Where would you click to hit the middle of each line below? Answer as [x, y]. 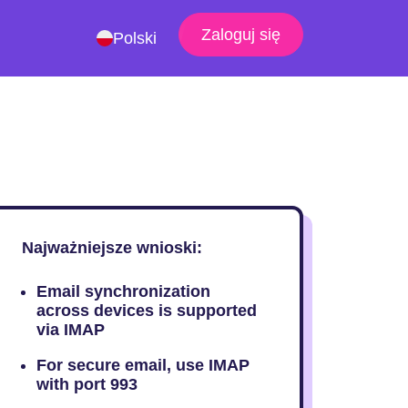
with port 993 [87, 384]
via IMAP [70, 330]
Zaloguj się [240, 35]
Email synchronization [123, 291]
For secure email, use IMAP [143, 365]
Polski [134, 38]
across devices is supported [146, 311]
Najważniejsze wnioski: [112, 248]
